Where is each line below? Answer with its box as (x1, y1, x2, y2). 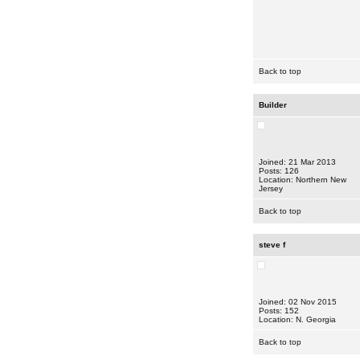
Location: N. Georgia (258, 315, 336, 324)
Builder (258, 100, 287, 109)
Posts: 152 (258, 306, 299, 315)
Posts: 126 (258, 166, 299, 175)
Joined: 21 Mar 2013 (258, 157, 336, 166)
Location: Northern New (258, 175, 346, 184)
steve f (258, 240, 285, 249)
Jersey (258, 184, 283, 193)
